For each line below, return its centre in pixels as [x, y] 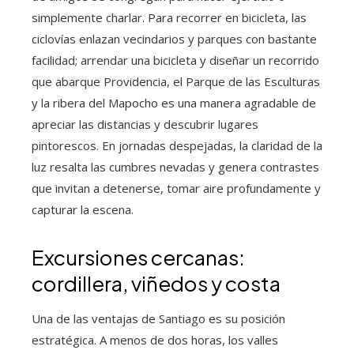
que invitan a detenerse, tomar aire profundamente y [176, 188]
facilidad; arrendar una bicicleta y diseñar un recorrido [175, 60]
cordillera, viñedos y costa [156, 284]
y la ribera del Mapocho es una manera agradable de [174, 103]
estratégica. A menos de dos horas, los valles [155, 340]
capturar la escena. [83, 210]
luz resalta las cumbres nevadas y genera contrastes [175, 167]
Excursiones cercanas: [138, 258]
